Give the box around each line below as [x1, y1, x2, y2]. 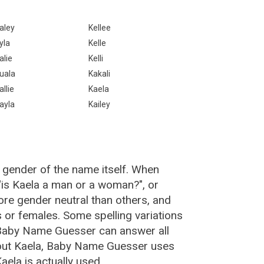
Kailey [88, 100, 110, 109]
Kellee [88, 23, 111, 32]
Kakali [88, 69, 110, 78]
